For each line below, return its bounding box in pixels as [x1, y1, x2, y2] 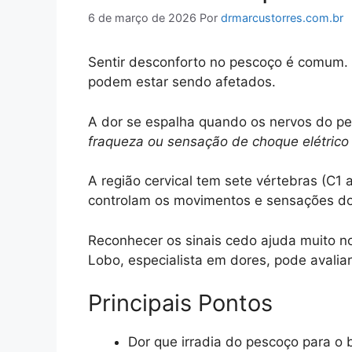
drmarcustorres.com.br [221, 11, 343, 25]
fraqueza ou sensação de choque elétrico [88, 133, 349, 149]
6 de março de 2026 [88, 11, 196, 25]
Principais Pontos [88, 289, 273, 317]
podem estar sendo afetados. [88, 74, 276, 90]
